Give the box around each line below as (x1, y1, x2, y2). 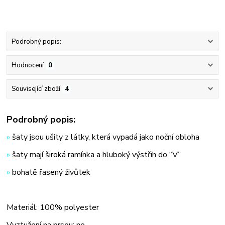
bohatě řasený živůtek (10, 166, 91, 178)
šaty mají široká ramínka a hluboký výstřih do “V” (12, 149, 181, 160)
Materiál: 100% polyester (7, 201, 99, 213)
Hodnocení (11, 61, 44, 70)
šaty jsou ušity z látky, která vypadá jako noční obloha (10, 131, 200, 143)
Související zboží (11, 84, 60, 94)
